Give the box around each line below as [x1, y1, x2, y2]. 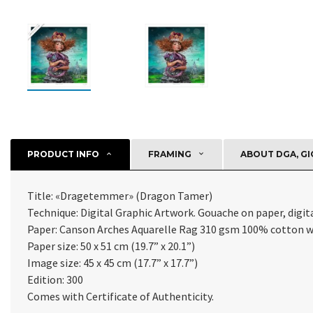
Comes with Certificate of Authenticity [27, 289, 212, 303]
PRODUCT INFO [27, 148, 99, 159]
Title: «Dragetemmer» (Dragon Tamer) [27, 188, 212, 203]
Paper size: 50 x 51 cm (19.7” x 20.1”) [27, 238, 195, 253]
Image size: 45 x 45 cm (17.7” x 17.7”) [27, 255, 198, 270]
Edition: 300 [27, 272, 83, 286]
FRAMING [148, 148, 191, 159]
